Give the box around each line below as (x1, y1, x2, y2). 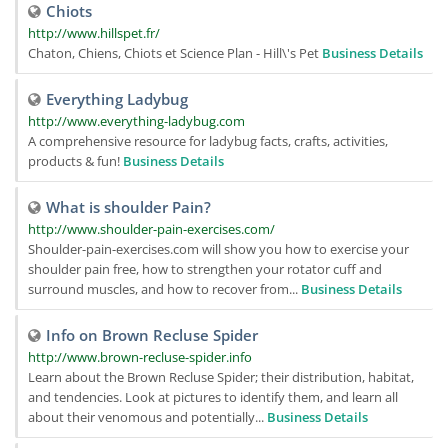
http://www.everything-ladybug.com (28, 112, 245, 130)
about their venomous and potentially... (28, 408, 267, 426)
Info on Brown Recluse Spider (46, 325, 258, 345)
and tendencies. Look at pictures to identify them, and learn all (28, 388, 398, 406)
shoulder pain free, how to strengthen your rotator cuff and (28, 260, 382, 278)
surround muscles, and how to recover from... (28, 280, 301, 298)
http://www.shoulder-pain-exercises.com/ (28, 220, 275, 238)
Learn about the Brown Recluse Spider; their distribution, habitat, (28, 368, 414, 386)
